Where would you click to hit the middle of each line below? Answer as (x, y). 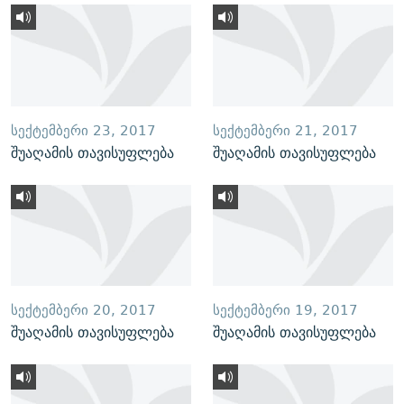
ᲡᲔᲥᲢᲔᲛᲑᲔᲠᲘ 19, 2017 (285, 310)
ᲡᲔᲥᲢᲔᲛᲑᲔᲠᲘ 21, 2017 (285, 130)
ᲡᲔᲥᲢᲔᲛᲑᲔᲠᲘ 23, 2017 (83, 130)
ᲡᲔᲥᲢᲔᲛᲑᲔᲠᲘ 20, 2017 (83, 310)
